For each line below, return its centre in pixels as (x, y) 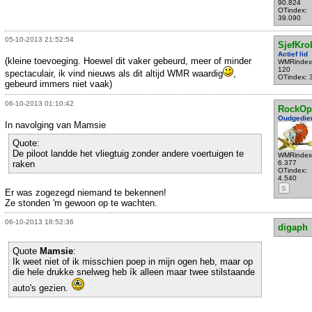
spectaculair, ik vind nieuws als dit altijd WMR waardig (114, 74)
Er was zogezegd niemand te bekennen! (86, 192)
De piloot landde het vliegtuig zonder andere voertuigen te (128, 153)
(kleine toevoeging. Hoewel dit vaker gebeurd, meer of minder (128, 61)
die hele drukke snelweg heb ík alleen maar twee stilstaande (134, 272)
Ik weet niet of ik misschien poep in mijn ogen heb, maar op (133, 262)
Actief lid (292, 54)
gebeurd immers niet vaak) (58, 84)
